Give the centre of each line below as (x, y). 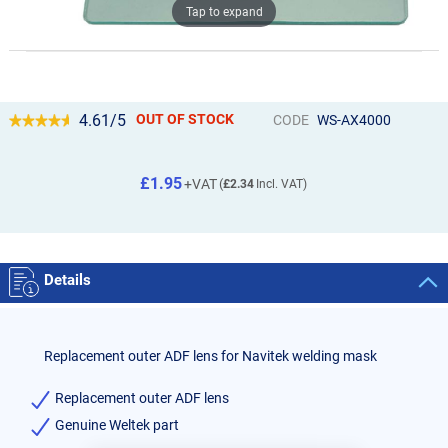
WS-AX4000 (353, 119)
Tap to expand (224, 11)
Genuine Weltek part (117, 424)
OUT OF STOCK (185, 118)
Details (67, 279)
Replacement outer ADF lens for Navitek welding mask (210, 355)
